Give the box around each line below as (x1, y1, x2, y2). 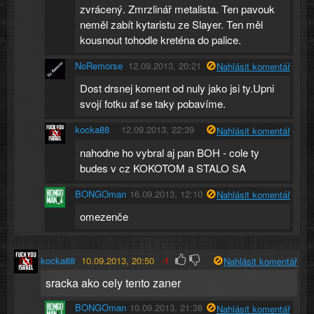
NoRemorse (75, 58, 123, 72)
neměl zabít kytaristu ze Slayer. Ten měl (80, 16, 264, 32)
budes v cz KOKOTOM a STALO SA (80, 160, 247, 175)
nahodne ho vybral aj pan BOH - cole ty (80, 144, 260, 160)
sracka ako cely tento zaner (45, 274, 181, 291)
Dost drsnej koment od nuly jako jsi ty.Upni (80, 81, 275, 96)
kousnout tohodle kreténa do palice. (80, 32, 242, 47)
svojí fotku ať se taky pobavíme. (80, 96, 226, 111)
